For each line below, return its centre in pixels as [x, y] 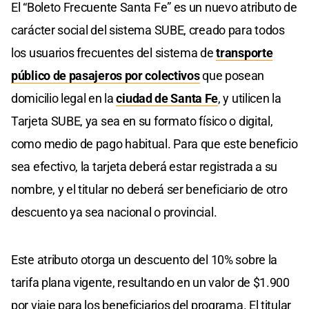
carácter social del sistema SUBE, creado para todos [148, 30]
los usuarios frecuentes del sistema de [114, 52]
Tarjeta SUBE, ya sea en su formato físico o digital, [142, 121]
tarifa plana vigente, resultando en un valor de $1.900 [150, 282]
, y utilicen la [250, 98]
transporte [245, 52]
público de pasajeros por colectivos [106, 75]
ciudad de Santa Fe [167, 98]
